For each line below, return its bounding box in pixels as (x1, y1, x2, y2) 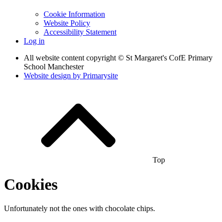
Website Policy (44, 19, 90, 28)
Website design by (24, 71, 83, 80)
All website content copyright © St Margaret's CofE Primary (24, 54, 213, 62)
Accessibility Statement (44, 28, 116, 37)
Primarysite (83, 71, 118, 80)
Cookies (4, 175, 57, 193)
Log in (24, 37, 45, 46)
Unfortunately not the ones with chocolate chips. (4, 204, 155, 213)
